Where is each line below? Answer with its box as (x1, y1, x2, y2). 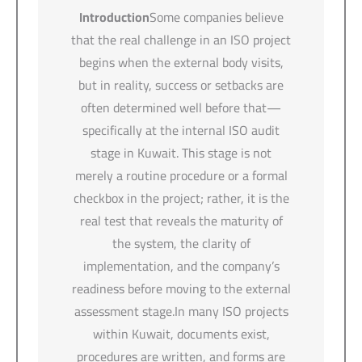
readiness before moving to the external (71, 276, 291, 301)
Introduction (78, 4, 149, 29)
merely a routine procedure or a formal (74, 162, 288, 187)
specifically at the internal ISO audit (82, 117, 280, 142)
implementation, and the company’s (82, 253, 280, 278)
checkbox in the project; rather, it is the (73, 185, 289, 210)
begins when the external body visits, (78, 49, 284, 74)
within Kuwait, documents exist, (92, 321, 270, 346)
